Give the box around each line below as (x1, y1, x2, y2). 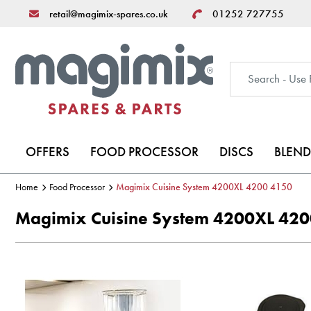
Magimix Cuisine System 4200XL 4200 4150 (116, 180, 292, 193)
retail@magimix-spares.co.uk (49, 6, 168, 21)
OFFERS (26, 143, 69, 160)
